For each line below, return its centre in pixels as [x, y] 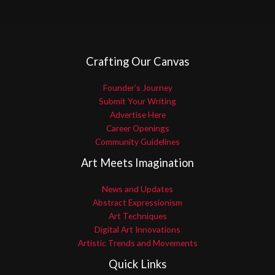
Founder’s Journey [137, 88]
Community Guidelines [137, 142]
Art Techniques [137, 216]
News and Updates [137, 189]
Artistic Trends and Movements [137, 243]
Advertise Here [137, 115]
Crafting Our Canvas [137, 61]
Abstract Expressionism [137, 203]
